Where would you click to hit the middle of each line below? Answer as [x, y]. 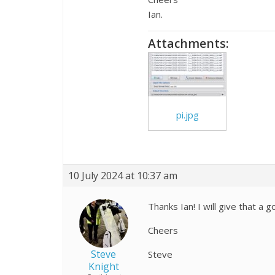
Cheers [163, 230]
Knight [103, 266]
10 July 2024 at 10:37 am [123, 175]
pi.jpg [187, 114]
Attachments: [188, 43]
